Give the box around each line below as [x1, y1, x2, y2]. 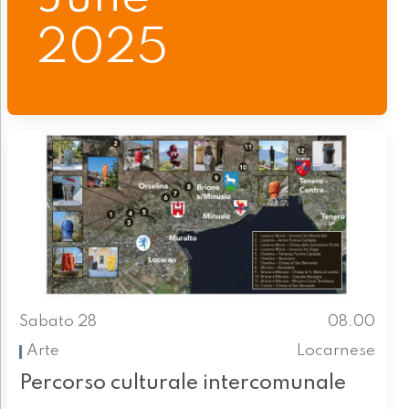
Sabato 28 [18, 314, 97, 330]
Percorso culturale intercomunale [18, 372, 346, 393]
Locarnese [297, 343, 376, 360]
